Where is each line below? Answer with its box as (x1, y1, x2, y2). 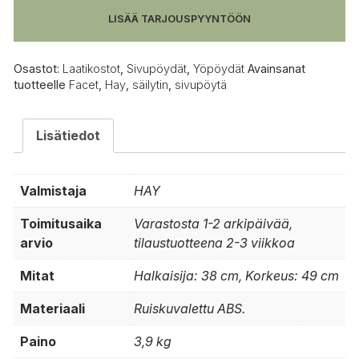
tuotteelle (14, 78, 69, 92)
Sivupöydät (127, 62, 187, 76)
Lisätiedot (36, 127, 100, 144)
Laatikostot (63, 62, 120, 76)
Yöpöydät (193, 62, 244, 76)
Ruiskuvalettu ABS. (134, 301, 245, 317)
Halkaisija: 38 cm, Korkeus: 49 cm (134, 268, 339, 284)
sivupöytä (175, 78, 227, 92)
